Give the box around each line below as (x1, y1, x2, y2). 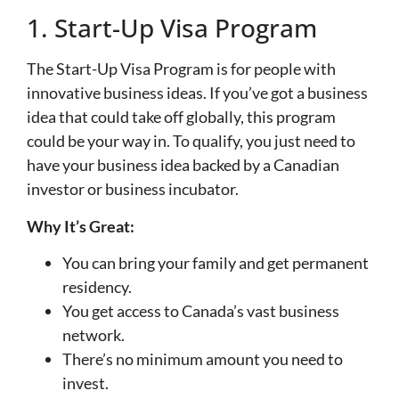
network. (62, 325, 125, 346)
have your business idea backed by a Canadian (27, 155, 339, 175)
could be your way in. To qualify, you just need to (27, 131, 355, 151)
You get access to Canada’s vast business (62, 301, 339, 322)
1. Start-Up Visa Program (27, 11, 317, 45)
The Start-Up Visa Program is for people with (27, 59, 336, 79)
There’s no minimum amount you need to (62, 349, 343, 370)
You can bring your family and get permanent (62, 253, 369, 273)
